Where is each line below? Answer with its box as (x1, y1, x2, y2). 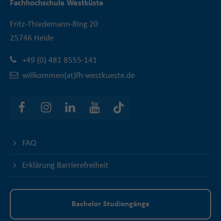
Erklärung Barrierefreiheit (22, 161, 109, 170)
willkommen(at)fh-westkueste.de (22, 71, 135, 80)
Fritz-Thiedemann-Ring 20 (10, 20, 98, 29)
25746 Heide (10, 34, 54, 43)
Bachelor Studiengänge (72, 200, 149, 209)
